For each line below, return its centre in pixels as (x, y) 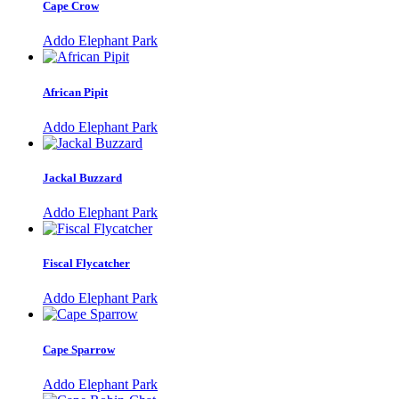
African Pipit (75, 92)
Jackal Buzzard (82, 177)
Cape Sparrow (79, 349)
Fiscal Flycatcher (86, 264)
